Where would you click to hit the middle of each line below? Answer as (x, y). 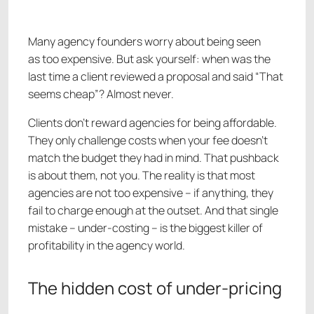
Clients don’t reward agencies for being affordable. (152, 123)
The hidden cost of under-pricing (155, 288)
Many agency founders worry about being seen (144, 42)
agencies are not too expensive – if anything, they (151, 193)
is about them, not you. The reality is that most (142, 176)
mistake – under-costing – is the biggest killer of (145, 228)
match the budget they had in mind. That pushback (153, 158)
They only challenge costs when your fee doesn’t (148, 141)
